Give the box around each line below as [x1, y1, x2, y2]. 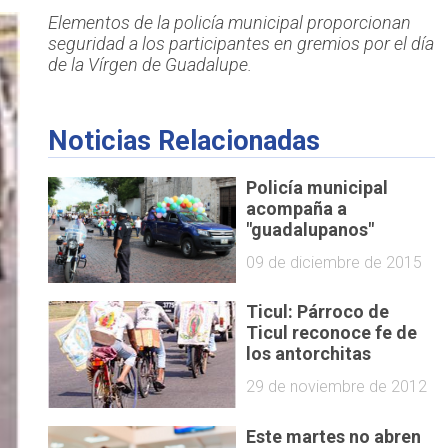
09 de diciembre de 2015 [246, 252, 423, 272]
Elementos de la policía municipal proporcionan [47, 12, 411, 34]
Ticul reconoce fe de [246, 322, 418, 344]
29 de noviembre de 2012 [246, 376, 428, 396]
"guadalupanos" [246, 218, 375, 240]
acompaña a [246, 197, 348, 219]
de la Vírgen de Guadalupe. [47, 54, 252, 76]
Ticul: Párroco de [246, 301, 390, 323]
